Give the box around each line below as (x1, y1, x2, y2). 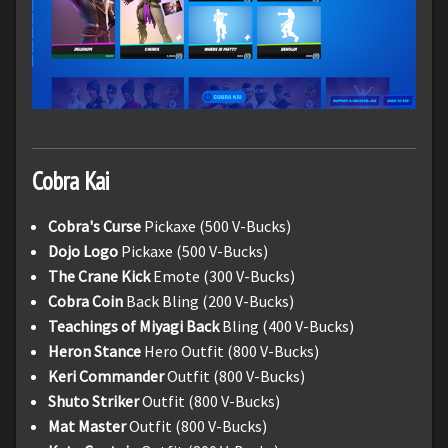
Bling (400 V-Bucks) (222, 316, 354, 337)
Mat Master (48, 416, 126, 437)
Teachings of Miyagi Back (48, 316, 222, 337)
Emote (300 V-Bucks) (153, 266, 295, 287)
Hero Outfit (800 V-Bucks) (144, 341, 319, 362)
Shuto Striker (48, 391, 142, 412)
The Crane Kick (48, 266, 153, 287)
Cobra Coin (48, 291, 123, 312)
